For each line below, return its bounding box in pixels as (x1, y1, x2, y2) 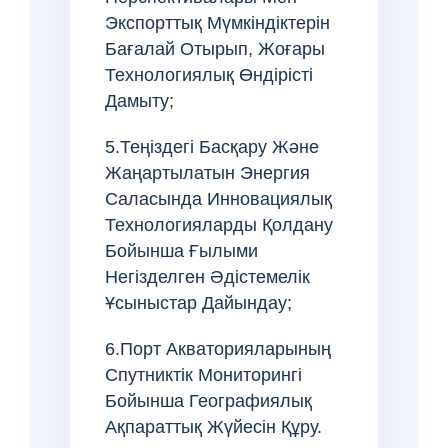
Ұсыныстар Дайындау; (105, 292, 292, 313)
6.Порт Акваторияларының (105, 338, 331, 359)
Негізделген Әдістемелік (105, 266, 310, 287)
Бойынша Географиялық (105, 390, 312, 411)
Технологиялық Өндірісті (105, 64, 313, 85)
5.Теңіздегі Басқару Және (105, 136, 319, 157)
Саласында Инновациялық (105, 188, 332, 209)
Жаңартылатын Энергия (105, 162, 310, 183)
